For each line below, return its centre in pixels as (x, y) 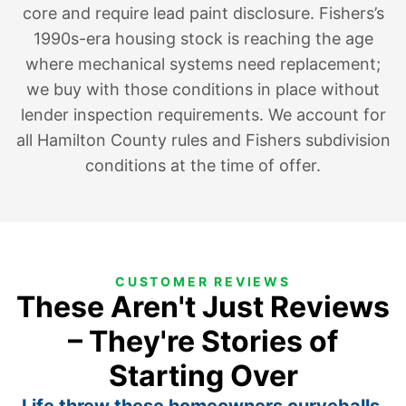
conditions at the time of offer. (203, 165)
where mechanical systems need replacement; (203, 63)
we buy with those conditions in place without (203, 89)
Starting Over (203, 375)
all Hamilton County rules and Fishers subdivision (203, 140)
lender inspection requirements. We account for (203, 114)
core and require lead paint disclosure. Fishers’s (203, 13)
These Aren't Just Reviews (203, 306)
